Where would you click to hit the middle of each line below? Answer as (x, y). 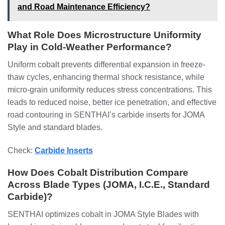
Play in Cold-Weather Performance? (90, 47)
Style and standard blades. (55, 127)
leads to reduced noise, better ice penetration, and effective (112, 102)
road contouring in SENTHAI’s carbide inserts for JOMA (106, 115)
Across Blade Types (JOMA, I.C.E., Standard (109, 185)
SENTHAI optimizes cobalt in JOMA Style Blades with (103, 214)
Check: (21, 150)
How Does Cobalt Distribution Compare (98, 173)
